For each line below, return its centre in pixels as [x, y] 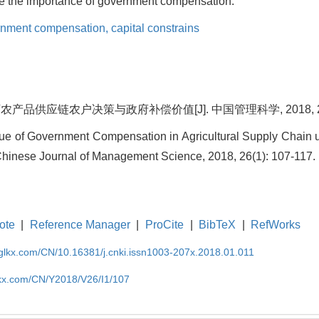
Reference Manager [80, 225]
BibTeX [218, 225]
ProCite [164, 225]
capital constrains [155, 28]
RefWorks [276, 225]
